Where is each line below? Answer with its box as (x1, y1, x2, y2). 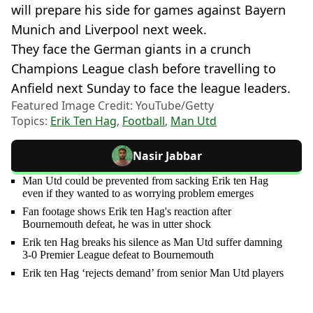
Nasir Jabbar (132, 147, 202, 163)
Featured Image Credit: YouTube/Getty (11, 97, 214, 113)
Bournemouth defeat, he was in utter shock (22, 217, 211, 230)
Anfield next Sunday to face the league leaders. (11, 79, 291, 96)
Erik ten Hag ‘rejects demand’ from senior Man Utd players (22, 266, 284, 279)
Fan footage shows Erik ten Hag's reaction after (22, 205, 231, 217)
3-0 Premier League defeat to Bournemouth (22, 248, 214, 261)
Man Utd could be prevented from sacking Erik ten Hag (22, 174, 268, 187)
